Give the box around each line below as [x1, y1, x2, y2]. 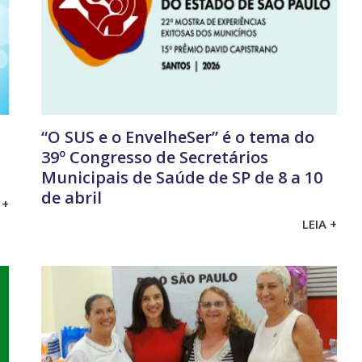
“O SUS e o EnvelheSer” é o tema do [40, 126, 314, 149]
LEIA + [302, 215, 338, 232]
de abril [40, 187, 102, 209]
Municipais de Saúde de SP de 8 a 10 [40, 166, 322, 189]
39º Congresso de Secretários [40, 146, 268, 169]
